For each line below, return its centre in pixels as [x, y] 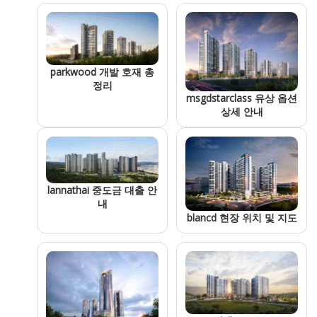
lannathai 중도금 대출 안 [102, 190]
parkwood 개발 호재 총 [102, 72]
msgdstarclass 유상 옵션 [242, 98]
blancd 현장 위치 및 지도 [242, 217]
